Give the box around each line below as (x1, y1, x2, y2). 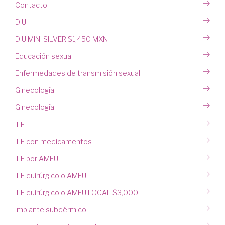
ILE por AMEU (15, 154, 58, 163)
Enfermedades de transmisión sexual (15, 69, 140, 78)
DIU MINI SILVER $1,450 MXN (15, 35, 108, 44)
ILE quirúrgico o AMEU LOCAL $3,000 (15, 188, 138, 197)
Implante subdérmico (15, 205, 86, 214)
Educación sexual (15, 52, 73, 61)
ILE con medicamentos (15, 137, 92, 146)
